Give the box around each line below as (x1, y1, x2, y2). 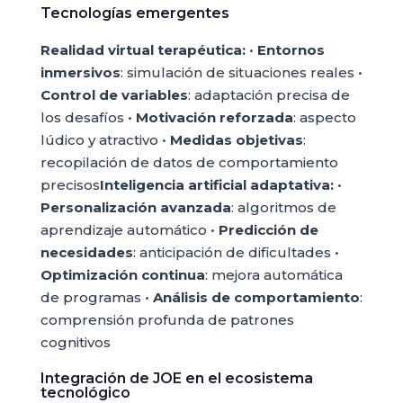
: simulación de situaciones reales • (120, 64, 363, 81)
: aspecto (292, 109, 356, 126)
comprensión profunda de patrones (40, 311, 294, 328)
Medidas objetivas (169, 131, 303, 148)
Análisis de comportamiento (152, 289, 360, 306)
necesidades (40, 244, 133, 261)
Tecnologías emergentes (40, 4, 229, 22)
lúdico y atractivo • (40, 131, 170, 148)
